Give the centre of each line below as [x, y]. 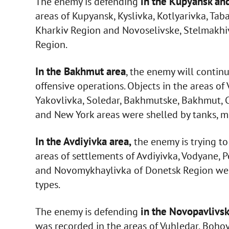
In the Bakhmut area [80, 72]
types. [48, 185]
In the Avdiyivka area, [83, 142]
